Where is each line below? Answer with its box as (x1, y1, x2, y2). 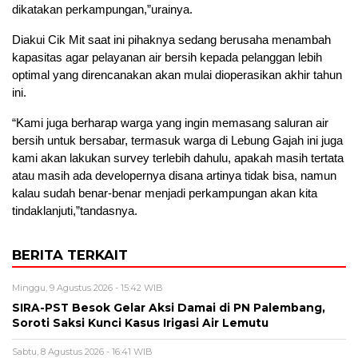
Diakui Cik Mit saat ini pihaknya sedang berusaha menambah (12, 33, 331, 47)
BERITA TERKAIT (12, 247, 128, 264)
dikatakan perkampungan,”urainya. (12, 2, 193, 17)
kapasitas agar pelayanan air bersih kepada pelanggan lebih (12, 50, 322, 65)
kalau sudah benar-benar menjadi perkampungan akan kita (12, 186, 317, 201)
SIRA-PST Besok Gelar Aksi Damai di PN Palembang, (12, 301, 325, 315)
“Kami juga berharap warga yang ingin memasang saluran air (12, 116, 328, 130)
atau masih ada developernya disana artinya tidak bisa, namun (12, 169, 336, 183)
